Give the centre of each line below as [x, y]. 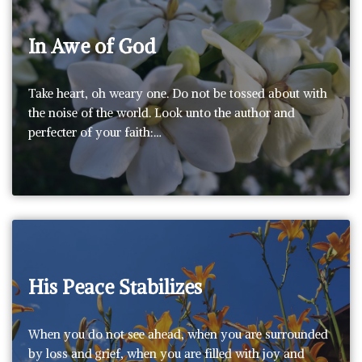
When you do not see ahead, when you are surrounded [178, 334]
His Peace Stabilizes [115, 286]
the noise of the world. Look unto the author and [162, 112]
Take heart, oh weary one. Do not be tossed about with [178, 93]
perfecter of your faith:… [97, 132]
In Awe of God [92, 46]
